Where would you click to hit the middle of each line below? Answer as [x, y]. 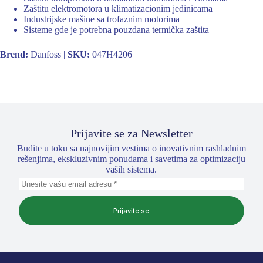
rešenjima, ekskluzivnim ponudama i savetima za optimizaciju [131, 159]
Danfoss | [48, 55]
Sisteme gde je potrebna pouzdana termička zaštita [116, 30]
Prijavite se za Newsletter [131, 134]
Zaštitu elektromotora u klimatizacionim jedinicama [118, 9]
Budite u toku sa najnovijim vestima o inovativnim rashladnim [131, 149]
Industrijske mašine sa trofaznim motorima [102, 19]
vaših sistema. [131, 170]
